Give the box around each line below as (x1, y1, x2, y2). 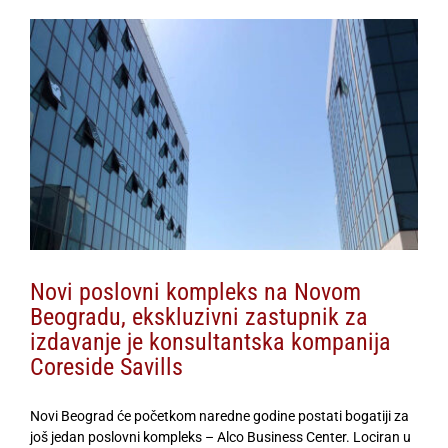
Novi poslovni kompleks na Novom (30, 278, 361, 307)
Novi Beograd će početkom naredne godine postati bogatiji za (30, 408, 409, 425)
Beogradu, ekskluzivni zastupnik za (30, 303, 368, 332)
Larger (29, 40, 70, 57)
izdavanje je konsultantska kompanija (30, 328, 391, 357)
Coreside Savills (30, 353, 183, 382)
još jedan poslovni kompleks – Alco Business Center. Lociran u (30, 429, 411, 446)
